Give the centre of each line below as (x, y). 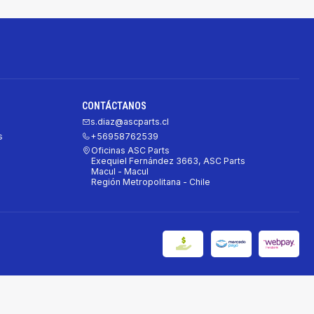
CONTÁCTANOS (115, 106)
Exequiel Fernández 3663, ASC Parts (169, 161)
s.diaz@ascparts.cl (130, 122)
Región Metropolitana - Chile (151, 182)
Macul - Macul (120, 172)
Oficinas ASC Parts (131, 151)
